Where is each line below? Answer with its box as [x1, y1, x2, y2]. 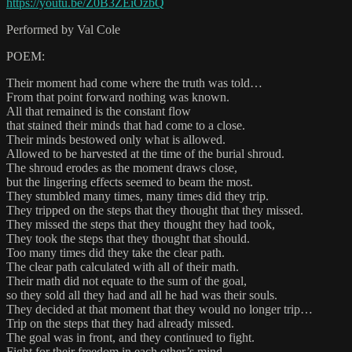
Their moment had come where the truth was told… [6, 76, 262, 90]
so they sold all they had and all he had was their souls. [6, 288, 277, 302]
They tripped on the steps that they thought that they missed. [6, 203, 303, 218]
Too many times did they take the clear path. [6, 246, 225, 260]
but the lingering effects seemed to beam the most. [6, 175, 253, 189]
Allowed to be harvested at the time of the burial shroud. [6, 147, 284, 161]
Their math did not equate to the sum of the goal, [6, 274, 247, 288]
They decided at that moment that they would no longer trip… [6, 302, 313, 317]
